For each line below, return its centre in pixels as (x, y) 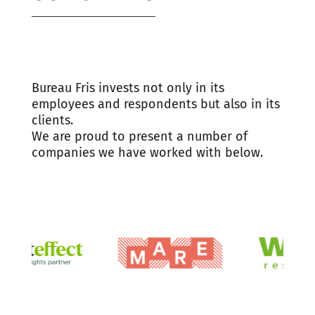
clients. (52, 120)
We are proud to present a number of (139, 136)
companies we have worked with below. (147, 152)
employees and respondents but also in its (155, 104)
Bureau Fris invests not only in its (128, 88)
